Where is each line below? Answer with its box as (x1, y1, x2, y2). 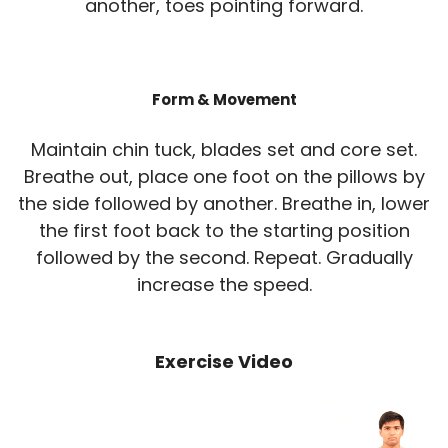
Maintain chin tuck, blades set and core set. (31, 136, 417, 162)
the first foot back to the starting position (38, 217, 410, 243)
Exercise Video (155, 348, 293, 374)
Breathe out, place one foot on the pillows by (23, 163, 425, 189)
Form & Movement (151, 88, 297, 110)
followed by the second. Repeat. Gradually (35, 244, 413, 270)
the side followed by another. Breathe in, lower (18, 190, 430, 216)
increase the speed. (136, 271, 312, 297)
